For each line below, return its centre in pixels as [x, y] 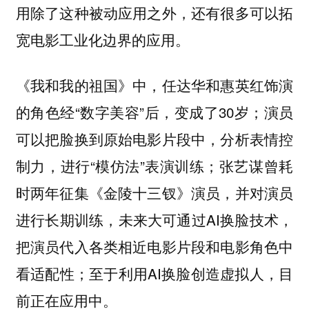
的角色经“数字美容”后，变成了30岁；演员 [154, 112]
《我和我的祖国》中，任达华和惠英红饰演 [154, 85]
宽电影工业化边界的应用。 [102, 39]
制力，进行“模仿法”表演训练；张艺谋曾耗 [154, 166]
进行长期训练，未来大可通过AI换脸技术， [154, 220]
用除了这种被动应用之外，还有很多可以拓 [154, 12]
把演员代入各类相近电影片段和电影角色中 [154, 247]
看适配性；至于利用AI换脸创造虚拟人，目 [154, 273]
